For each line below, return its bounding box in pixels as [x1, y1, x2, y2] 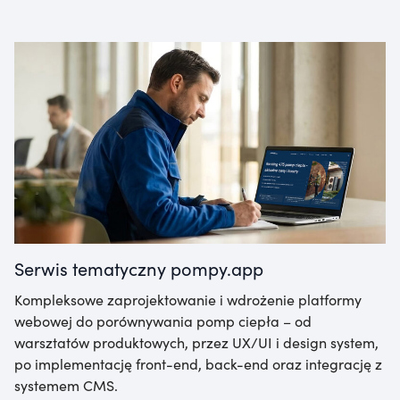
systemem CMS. [14, 374, 118, 395]
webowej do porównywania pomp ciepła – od [14, 310, 312, 330]
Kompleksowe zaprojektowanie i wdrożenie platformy [14, 288, 362, 309]
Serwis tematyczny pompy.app [14, 254, 263, 280]
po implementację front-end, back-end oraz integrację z [14, 353, 382, 373]
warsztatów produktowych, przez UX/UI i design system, [14, 331, 379, 352]
